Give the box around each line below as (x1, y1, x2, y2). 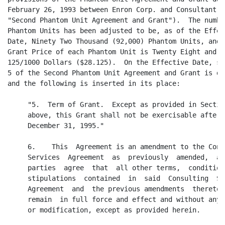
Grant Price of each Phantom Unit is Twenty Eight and (8, 48, 216, 56)
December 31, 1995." (8, 122, 104, 130)
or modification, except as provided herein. (8, 206, 200, 214)
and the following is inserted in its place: (8, 79, 180, 87)
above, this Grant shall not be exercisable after (8, 111, 220, 119)
